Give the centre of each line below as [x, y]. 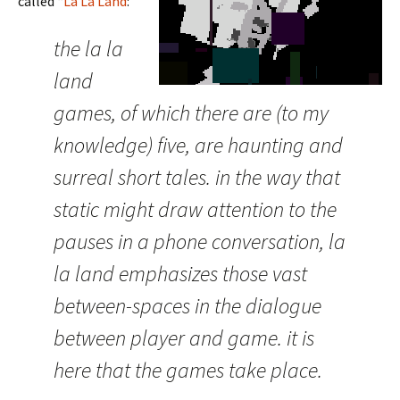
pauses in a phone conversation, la [200, 242]
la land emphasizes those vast [180, 274]
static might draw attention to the [195, 209]
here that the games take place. [188, 370]
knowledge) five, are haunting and [198, 145]
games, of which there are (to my [191, 113]
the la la [88, 49]
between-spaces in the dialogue [187, 306]
